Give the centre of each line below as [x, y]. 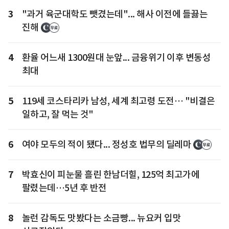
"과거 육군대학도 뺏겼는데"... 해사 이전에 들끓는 [114, 14]
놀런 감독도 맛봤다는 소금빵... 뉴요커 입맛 [101, 218]
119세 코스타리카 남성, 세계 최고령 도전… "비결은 [118, 101]
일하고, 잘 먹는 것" [58, 114]
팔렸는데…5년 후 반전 [64, 188]
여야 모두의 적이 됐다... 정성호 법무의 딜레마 [106, 144]
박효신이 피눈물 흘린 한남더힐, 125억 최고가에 [110, 174]
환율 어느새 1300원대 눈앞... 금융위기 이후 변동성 [116, 57]
